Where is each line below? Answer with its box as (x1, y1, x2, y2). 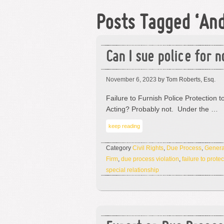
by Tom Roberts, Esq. (156, 76, 215, 83)
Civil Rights (132, 144, 163, 151)
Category (106, 144, 132, 151)
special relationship (106, 166, 159, 173)
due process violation (121, 155, 179, 162)
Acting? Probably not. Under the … (106, 105, 218, 113)
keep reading (108, 123, 140, 129)
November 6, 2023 (106, 76, 156, 83)
